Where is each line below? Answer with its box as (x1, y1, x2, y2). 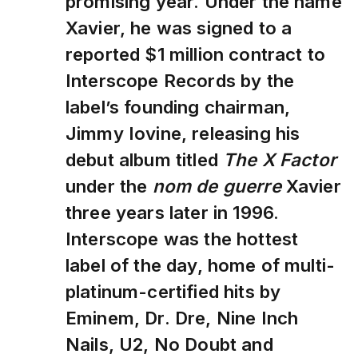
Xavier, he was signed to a (66, 17, 292, 39)
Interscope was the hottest (66, 228, 299, 250)
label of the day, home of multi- (66, 254, 336, 276)
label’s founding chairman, (66, 96, 291, 118)
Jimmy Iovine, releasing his (66, 122, 300, 145)
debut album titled (66, 149, 224, 171)
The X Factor (223, 149, 336, 171)
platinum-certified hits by (66, 280, 281, 303)
